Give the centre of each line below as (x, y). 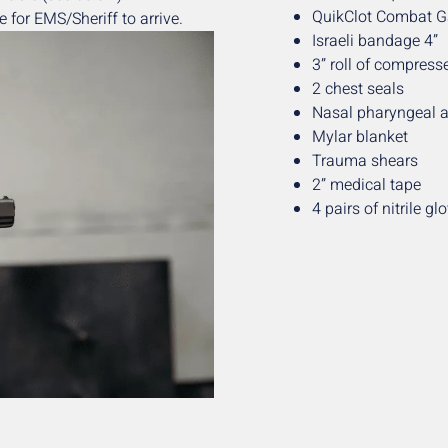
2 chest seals (358, 89)
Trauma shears (365, 161)
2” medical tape (366, 185)
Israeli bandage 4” (375, 41)
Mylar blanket (360, 137)
